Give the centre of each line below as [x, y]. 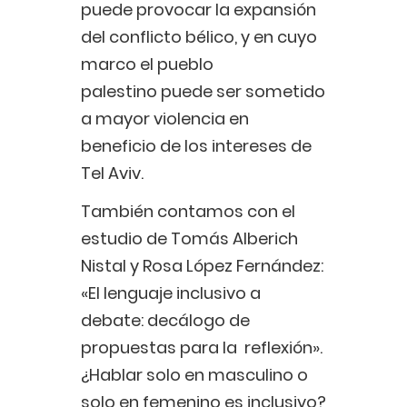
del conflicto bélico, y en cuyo [199, 37]
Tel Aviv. [114, 174]
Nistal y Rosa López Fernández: [202, 266]
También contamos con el [188, 212]
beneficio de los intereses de [196, 146]
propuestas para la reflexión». [202, 348]
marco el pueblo [147, 65]
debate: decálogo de [165, 321]
